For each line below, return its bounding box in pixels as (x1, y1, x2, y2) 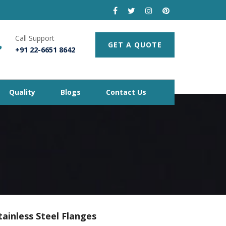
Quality (9, 87, 35, 97)
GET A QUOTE (108, 40, 162, 49)
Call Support (15, 33, 54, 43)
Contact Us (106, 87, 146, 97)
